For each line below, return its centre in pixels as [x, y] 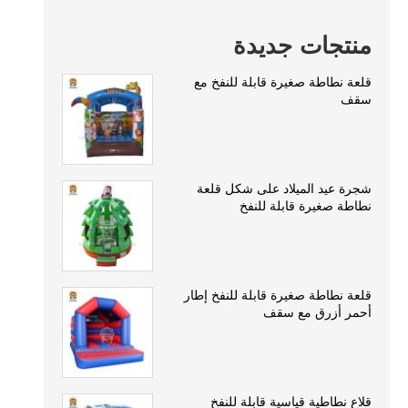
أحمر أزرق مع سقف [317, 313]
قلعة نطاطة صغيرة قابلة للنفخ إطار [278, 296]
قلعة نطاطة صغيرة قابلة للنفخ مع [283, 82]
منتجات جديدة [302, 46]
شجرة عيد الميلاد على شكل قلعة [284, 189]
